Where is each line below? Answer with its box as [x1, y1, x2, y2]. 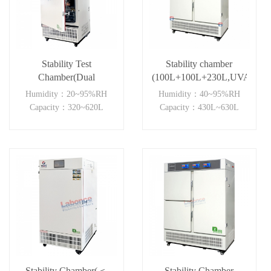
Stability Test [41, 58, 91, 69]
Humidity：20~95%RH [25, 89, 108, 99]
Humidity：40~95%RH [158, 89, 240, 99]
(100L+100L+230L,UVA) [151, 71, 253, 82]
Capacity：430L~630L [159, 102, 239, 112]
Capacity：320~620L [29, 102, 103, 112]
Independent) [41, 85, 92, 96]
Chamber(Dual [38, 71, 95, 82]
